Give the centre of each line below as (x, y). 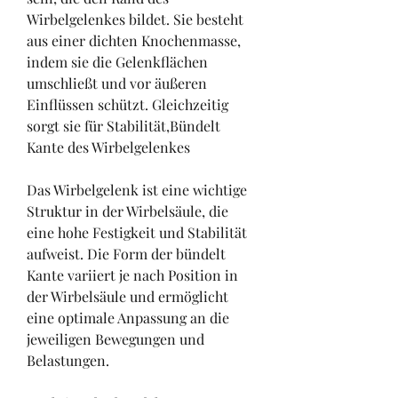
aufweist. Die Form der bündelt (126, 254)
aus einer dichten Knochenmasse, (134, 41)
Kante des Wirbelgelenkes (108, 147)
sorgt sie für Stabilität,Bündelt (123, 126)
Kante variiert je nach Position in (132, 275)
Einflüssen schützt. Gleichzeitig (127, 105)
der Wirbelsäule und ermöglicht (127, 297)
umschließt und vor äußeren (117, 84)
